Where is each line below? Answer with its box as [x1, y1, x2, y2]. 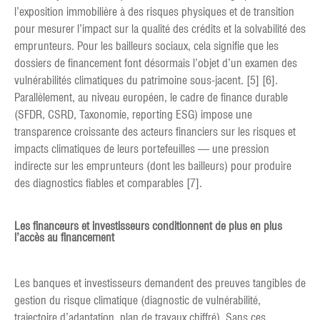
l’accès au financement [14, 231, 114, 245]
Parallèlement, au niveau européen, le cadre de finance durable [14, 91, 288, 105]
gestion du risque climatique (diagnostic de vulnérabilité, [14, 294, 261, 308]
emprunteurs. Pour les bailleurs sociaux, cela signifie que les [14, 39, 279, 54]
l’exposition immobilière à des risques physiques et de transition [14, 5, 294, 19]
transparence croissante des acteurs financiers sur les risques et [14, 125, 296, 139]
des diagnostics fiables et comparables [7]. [14, 176, 202, 191]
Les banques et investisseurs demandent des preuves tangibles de [14, 276, 306, 291]
